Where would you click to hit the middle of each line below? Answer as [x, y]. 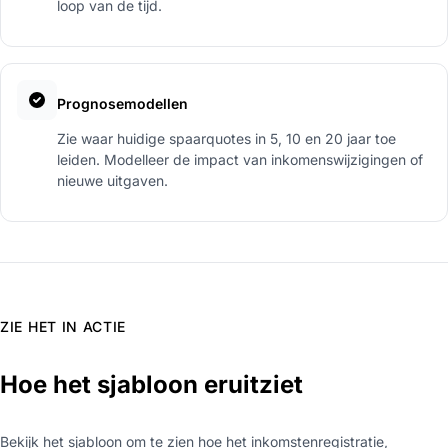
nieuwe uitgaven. [112, 180]
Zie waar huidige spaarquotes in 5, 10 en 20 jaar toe [226, 138]
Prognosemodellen [122, 103]
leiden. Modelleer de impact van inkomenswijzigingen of [240, 159]
